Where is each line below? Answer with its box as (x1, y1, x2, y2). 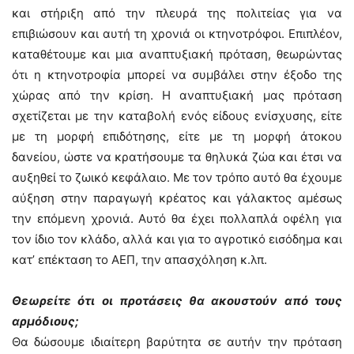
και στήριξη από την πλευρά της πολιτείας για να (12, 6, 342, 21)
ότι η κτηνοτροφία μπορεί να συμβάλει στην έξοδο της (12, 67, 342, 82)
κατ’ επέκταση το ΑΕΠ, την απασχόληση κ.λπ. (12, 252, 267, 267)
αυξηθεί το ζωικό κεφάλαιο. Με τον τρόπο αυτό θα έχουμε (12, 170, 342, 185)
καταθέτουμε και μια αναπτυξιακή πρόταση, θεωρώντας (12, 47, 342, 62)
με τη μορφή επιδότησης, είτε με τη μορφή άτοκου (12, 129, 342, 144)
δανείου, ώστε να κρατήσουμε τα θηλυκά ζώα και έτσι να (12, 149, 342, 164)
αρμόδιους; (12, 314, 79, 329)
